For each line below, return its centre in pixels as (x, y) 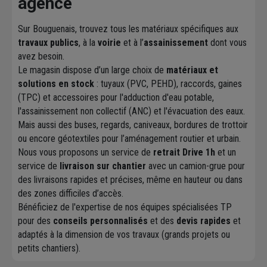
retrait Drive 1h (184, 153)
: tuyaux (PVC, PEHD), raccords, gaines (168, 84)
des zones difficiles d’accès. (71, 194)
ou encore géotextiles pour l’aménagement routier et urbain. (129, 139)
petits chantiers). (49, 249)
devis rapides (204, 221)
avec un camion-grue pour (195, 166)
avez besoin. (41, 57)
